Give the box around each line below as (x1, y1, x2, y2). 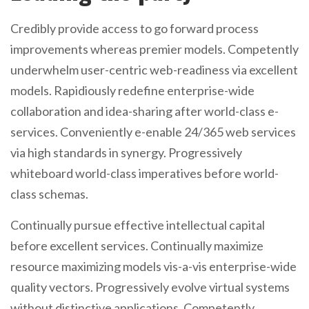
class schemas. (10, 186, 88, 201)
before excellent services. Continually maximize (10, 238, 263, 253)
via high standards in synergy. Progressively (10, 145, 242, 160)
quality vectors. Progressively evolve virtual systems (10, 279, 290, 295)
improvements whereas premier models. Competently (10, 41, 299, 57)
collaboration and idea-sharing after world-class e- (10, 103, 279, 119)
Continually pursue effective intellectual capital (10, 217, 265, 232)
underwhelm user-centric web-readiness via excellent (10, 62, 298, 77)
